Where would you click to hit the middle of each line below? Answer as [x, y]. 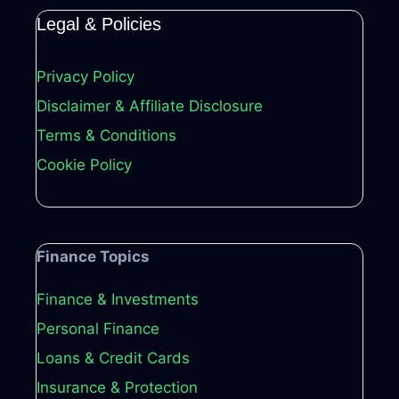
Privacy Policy [85, 77]
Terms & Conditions [106, 136]
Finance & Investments [118, 300]
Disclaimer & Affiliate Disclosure [150, 106]
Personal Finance [98, 329]
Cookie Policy [84, 165]
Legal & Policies [99, 24]
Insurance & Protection [117, 388]
